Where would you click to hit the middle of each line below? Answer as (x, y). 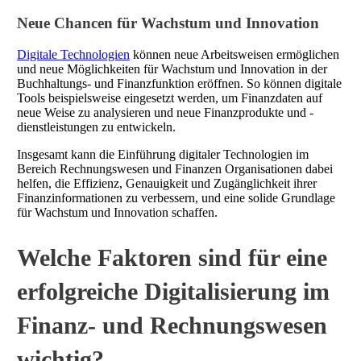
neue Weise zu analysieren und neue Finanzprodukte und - (165, 112)
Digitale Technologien (73, 54)
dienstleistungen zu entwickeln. (96, 127)
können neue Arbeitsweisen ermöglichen (234, 54)
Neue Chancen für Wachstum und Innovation (168, 23)
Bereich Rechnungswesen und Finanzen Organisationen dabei (175, 168)
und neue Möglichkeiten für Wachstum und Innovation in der (172, 68)
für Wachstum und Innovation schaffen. (117, 212)
